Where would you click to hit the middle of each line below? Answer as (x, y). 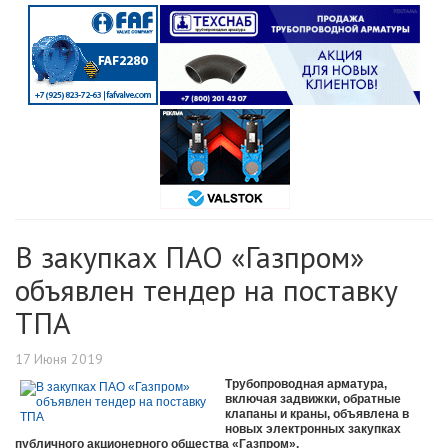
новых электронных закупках (313, 429)
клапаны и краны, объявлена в (317, 414)
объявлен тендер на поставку (206, 290)
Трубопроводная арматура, (306, 384)
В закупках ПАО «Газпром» (189, 257)
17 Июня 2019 (59, 359)
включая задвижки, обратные (313, 399)
